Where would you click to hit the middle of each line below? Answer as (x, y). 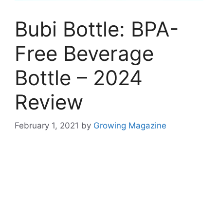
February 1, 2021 (47, 126)
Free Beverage (84, 53)
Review (49, 102)
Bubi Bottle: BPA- (97, 29)
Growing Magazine (130, 126)
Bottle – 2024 (79, 77)
